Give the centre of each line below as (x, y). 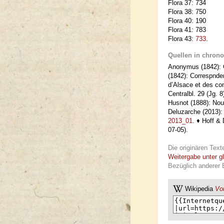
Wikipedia (200, 188)
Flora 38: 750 (187, 11)
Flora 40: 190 (187, 20)
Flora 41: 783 (187, 29)
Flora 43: (182, 38)
